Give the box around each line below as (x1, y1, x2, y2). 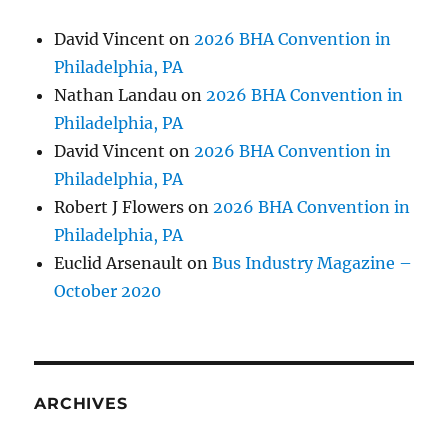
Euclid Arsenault (54, 253, 184, 274)
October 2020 (54, 281, 162, 302)
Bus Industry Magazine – (212, 253, 413, 274)
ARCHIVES (34, 394, 128, 414)
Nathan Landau (54, 85, 178, 106)
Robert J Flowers (54, 197, 185, 218)
